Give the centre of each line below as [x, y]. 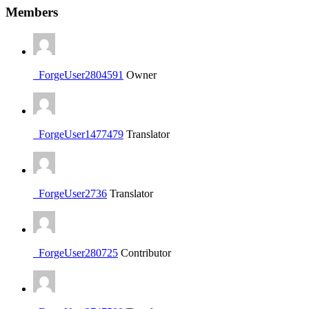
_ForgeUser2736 [70, 193]
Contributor [146, 252]
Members [32, 12]
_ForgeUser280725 [76, 252]
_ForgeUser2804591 [78, 74]
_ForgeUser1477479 [78, 134]
